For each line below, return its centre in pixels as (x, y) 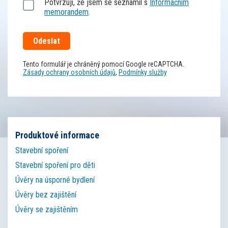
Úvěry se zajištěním (47, 209)
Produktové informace (57, 135)
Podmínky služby (143, 72)
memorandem (66, 12)
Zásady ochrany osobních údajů (69, 72)
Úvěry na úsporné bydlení (55, 180)
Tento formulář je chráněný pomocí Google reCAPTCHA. (104, 64)
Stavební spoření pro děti (55, 165)
